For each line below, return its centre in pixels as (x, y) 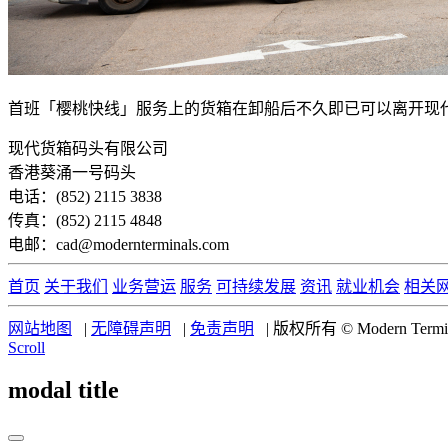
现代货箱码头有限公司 (88, 148)
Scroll (26, 347)
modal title (63, 389)
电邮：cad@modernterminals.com (118, 244)
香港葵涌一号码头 (72, 172)
